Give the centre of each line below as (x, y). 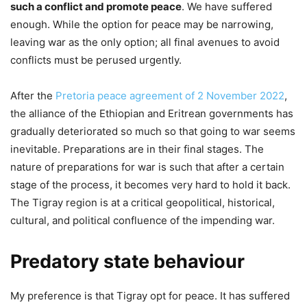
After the (33, 96)
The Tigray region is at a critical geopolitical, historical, (143, 203)
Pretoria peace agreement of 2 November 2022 (170, 96)
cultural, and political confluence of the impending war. (143, 221)
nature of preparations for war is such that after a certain (147, 167)
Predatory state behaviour (127, 262)
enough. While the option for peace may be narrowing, (142, 25)
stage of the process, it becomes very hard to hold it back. (150, 185)
